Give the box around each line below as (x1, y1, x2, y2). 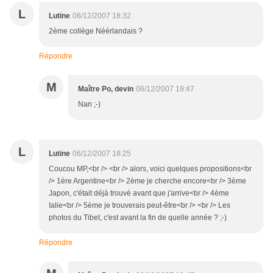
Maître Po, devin (78, 85, 133, 94)
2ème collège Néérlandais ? (49, 27, 143, 36)
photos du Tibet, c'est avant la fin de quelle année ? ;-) (49, 213, 227, 222)
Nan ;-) (78, 100, 101, 109)
